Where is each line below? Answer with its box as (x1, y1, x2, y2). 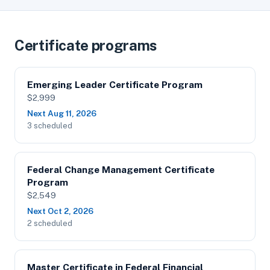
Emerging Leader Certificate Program (27, 79, 202, 90)
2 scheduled (27, 219, 72, 228)
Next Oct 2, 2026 (27, 206, 93, 216)
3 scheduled (27, 121, 72, 130)
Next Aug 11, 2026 (27, 108, 96, 118)
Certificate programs (14, 37, 157, 54)
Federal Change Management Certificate (27, 164, 215, 175)
